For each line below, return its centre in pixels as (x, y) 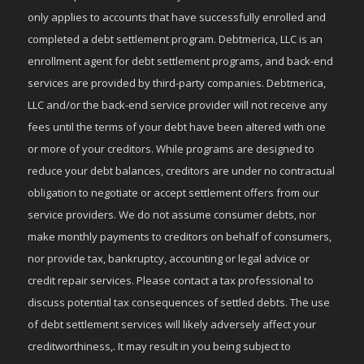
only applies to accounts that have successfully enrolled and (176, 17)
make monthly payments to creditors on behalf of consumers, (179, 237)
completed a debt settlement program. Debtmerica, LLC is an (175, 39)
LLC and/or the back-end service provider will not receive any (177, 105)
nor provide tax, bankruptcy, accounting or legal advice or (168, 259)
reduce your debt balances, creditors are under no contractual (181, 171)
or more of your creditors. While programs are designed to (171, 149)
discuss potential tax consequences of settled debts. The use (178, 303)
